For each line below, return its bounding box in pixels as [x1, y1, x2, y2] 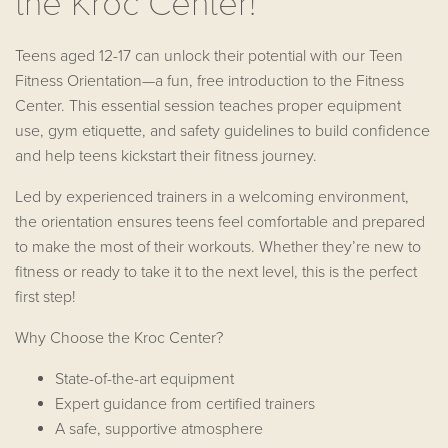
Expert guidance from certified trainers [55, 394, 315, 415]
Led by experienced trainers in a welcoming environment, [15, 187, 409, 208]
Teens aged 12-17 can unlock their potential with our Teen [15, 46, 403, 67]
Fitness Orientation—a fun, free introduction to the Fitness [15, 71, 404, 92]
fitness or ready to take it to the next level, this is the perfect [15, 262, 417, 283]
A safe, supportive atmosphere [55, 419, 263, 440]
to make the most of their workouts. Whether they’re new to [15, 237, 421, 258]
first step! [15, 287, 76, 308]
